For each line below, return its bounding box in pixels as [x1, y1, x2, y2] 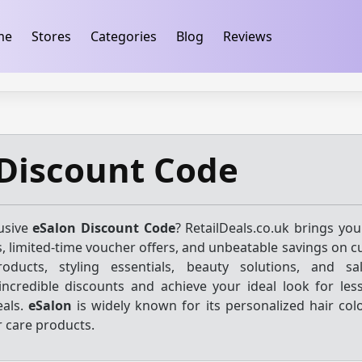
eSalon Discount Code [32, 219, 175, 237]
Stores [31, 27, 71, 45]
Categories [90, 27, 157, 45]
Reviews [222, 27, 272, 45]
